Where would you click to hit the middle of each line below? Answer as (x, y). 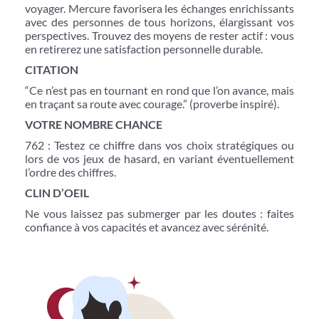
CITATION (52, 69)
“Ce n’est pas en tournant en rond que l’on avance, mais (159, 90)
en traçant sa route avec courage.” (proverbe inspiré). (152, 103)
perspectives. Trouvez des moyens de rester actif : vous (159, 35)
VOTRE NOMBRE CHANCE (94, 124)
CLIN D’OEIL (57, 192)
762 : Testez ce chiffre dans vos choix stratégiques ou (159, 145)
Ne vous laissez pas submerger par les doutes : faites (159, 213)
